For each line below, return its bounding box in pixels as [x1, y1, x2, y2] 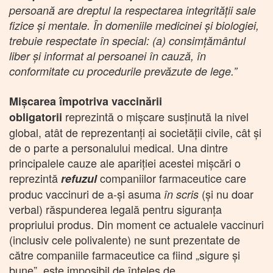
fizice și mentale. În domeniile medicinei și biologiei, [9, 17, 259, 33]
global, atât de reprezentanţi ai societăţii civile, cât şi [9, 124, 261, 140]
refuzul [61, 170, 97, 186]
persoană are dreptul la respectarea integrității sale [9, 2, 256, 18]
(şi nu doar [202, 185, 253, 202]
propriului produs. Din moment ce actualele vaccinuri [9, 216, 264, 232]
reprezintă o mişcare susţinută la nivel [62, 108, 249, 124]
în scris [164, 186, 202, 202]
